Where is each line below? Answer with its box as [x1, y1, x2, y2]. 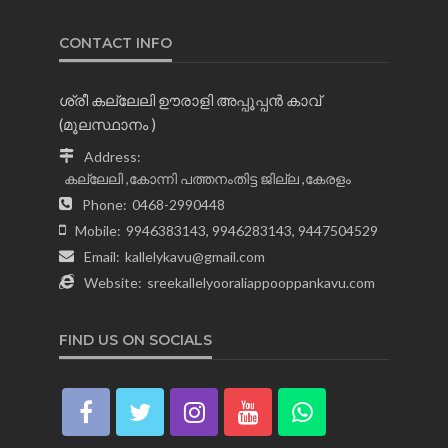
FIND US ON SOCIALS [59, 331, 212, 350]
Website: [84, 274, 142, 292]
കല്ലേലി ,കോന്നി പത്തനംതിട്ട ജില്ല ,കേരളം [64, 170, 351, 188]
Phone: [82, 196, 127, 214]
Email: [84, 248, 120, 266]
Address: [84, 148, 141, 166]
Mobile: [75, 222, 121, 240]
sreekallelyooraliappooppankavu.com [147, 274, 375, 292]
